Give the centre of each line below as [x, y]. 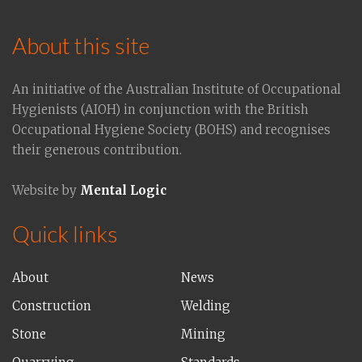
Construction [52, 305]
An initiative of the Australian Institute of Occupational [177, 89]
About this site [81, 45]
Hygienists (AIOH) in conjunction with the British [160, 109]
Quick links [65, 234]
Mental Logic [123, 190]
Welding [206, 305]
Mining [203, 334]
